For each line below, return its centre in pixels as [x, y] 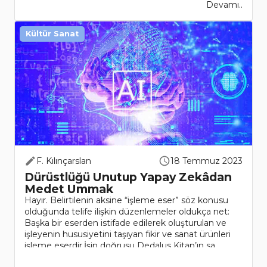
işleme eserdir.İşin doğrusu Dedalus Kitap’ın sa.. [122, 246]
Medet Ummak [69, 189]
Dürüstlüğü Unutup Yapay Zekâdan [128, 177]
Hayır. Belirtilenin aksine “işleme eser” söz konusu [126, 201]
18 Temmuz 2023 [207, 161]
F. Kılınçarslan [64, 161]
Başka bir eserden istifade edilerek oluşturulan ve [125, 223]
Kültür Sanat [52, 34]
